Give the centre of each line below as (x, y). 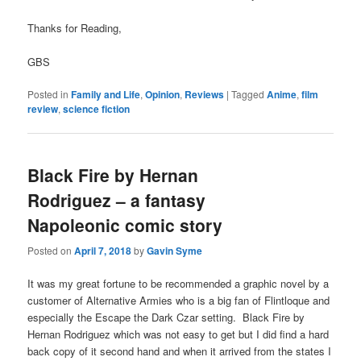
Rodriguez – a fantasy (117, 200)
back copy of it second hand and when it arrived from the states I (180, 351)
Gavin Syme (175, 250)
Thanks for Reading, (75, 27)
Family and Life (106, 95)
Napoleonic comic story (125, 225)
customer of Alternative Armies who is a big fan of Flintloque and (179, 300)
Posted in (48, 94)
